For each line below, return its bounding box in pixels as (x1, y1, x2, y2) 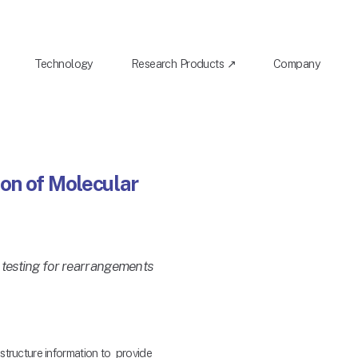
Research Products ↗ (130, 56, 236, 70)
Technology (34, 56, 93, 70)
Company (273, 56, 320, 70)
